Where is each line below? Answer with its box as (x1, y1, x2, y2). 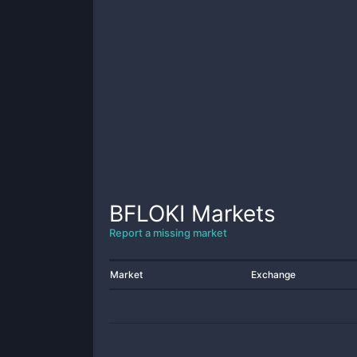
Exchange (251, 269, 296, 280)
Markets (185, 200, 276, 227)
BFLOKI (109, 200, 185, 227)
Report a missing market (109, 226, 227, 239)
